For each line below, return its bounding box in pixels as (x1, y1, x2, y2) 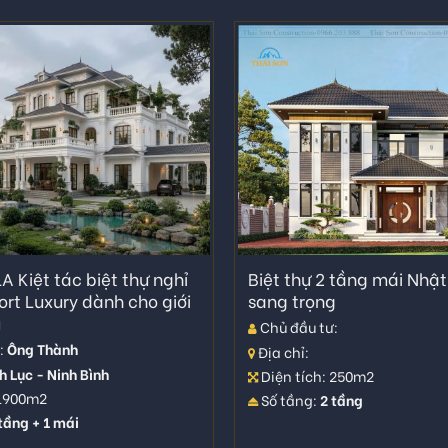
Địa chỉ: (254, 340, 309, 362)
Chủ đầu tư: (256, 316, 338, 338)
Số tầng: (257, 389, 320, 411)
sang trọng (247, 287, 336, 313)
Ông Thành (7, 338, 79, 360)
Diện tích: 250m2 (257, 364, 374, 386)
